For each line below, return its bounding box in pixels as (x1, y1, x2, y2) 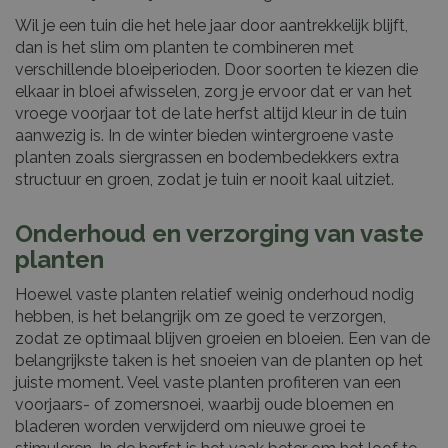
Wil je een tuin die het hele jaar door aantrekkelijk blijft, (15, 15, 408, 35)
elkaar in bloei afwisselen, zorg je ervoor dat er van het (15, 81, 412, 101)
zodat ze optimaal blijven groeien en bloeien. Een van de (15, 328, 430, 348)
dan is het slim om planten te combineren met (15, 37, 354, 57)
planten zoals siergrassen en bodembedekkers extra (15, 147, 399, 167)
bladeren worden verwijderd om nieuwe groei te (15, 416, 365, 436)
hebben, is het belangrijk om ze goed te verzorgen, (15, 306, 386, 326)
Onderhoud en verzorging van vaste (15, 218, 424, 248)
